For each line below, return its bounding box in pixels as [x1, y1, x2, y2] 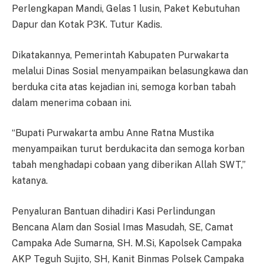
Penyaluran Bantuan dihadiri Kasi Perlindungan [12, 205, 215, 217]
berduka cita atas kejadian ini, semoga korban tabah [12, 81, 236, 93]
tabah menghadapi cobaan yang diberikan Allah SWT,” [12, 159, 246, 171]
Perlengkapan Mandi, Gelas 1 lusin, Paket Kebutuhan [12, 2, 240, 14]
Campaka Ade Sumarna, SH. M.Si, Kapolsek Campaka [12, 237, 242, 249]
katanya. [12, 175, 48, 187]
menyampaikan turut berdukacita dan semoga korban [12, 143, 245, 155]
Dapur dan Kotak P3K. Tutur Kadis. [12, 18, 162, 30]
